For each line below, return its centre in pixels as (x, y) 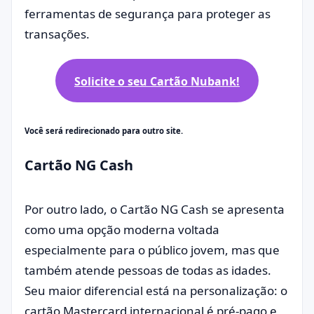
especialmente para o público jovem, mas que (152, 250)
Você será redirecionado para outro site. (104, 131)
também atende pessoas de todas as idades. (148, 270)
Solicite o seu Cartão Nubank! (157, 81)
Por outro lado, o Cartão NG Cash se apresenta (155, 209)
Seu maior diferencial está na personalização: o (156, 290)
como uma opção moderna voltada (122, 229)
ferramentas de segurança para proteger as (148, 14)
